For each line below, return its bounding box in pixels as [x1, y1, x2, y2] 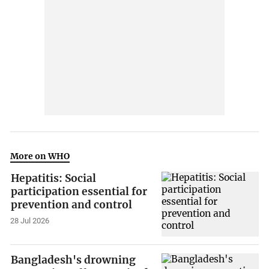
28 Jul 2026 [10, 216, 50, 226]
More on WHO [10, 150, 70, 162]
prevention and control [11, 198, 133, 212]
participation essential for [11, 185, 148, 199]
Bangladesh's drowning [11, 253, 136, 267]
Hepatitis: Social [11, 172, 97, 186]
